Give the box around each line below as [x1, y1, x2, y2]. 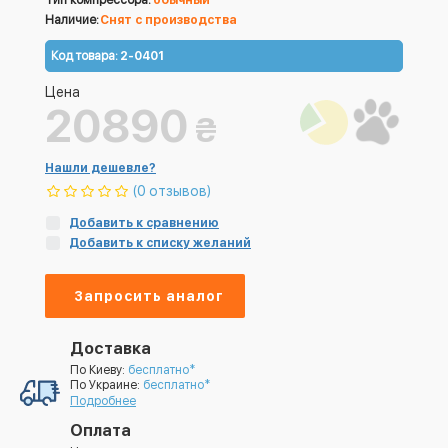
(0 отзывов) [133, 183, 211, 199]
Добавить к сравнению [69, 216, 219, 230]
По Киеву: [70, 363, 128, 377]
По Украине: [70, 378, 143, 392]
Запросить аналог [74, 288, 224, 304]
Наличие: [45, 13, 99, 27]
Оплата [70, 421, 131, 440]
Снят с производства [100, 13, 237, 27]
